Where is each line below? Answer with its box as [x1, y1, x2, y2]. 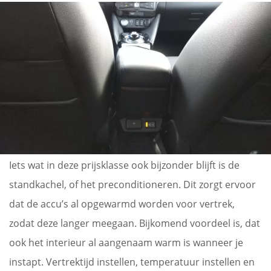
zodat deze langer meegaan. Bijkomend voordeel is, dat [9, 216, 260, 230]
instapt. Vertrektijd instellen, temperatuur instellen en [9, 255, 255, 269]
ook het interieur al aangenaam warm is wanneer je [9, 235, 243, 249]
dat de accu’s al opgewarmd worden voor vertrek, [9, 197, 235, 211]
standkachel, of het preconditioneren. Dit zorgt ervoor [9, 177, 256, 191]
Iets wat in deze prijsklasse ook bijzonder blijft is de [9, 158, 240, 172]
